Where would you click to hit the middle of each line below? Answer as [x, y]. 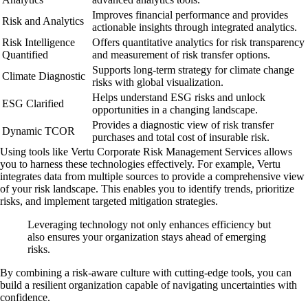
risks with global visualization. [158, 82]
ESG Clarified [33, 103]
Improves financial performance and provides [190, 14]
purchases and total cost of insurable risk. [181, 137]
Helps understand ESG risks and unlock [179, 97]
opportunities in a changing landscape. [175, 109]
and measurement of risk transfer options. [181, 54]
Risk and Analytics [43, 21]
